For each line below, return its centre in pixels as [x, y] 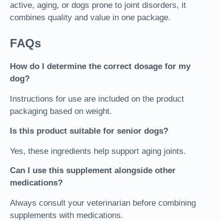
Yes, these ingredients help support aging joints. [98, 151]
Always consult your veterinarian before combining [103, 203]
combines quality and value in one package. [90, 17]
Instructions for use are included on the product [97, 99]
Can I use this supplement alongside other [93, 170]
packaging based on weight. [61, 111]
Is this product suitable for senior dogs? [89, 131]
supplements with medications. [67, 215]
